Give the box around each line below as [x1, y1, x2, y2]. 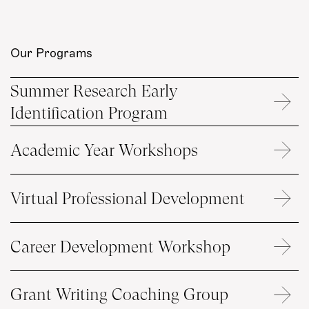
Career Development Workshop [10, 237, 230, 257]
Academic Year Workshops [10, 140, 198, 160]
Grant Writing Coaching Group [10, 285, 228, 305]
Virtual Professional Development [10, 188, 245, 208]
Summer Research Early [10, 81, 177, 101]
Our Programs [10, 47, 92, 60]
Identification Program [10, 103, 168, 123]
